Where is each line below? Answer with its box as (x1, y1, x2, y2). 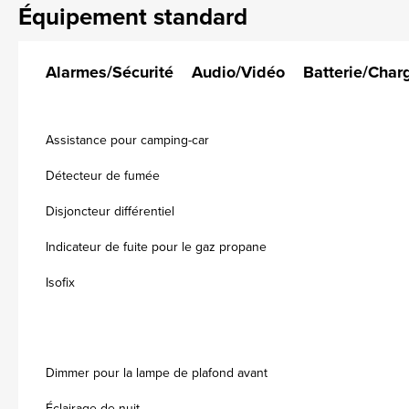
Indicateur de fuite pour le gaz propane (46, 237, 267, 257)
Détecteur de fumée (46, 166, 160, 185)
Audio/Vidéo (192, 60, 285, 85)
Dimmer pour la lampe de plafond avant (46, 363, 267, 383)
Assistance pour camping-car (46, 131, 209, 150)
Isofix (46, 273, 75, 292)
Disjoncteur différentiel (46, 202, 174, 221)
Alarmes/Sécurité (46, 60, 173, 85)
